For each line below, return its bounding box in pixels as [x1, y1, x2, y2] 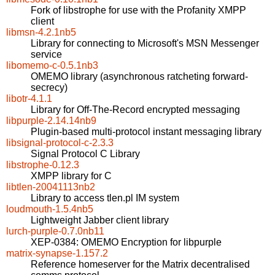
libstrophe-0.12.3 [6, 160, 79, 171]
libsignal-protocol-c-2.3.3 [6, 137, 114, 149]
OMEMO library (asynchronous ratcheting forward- [31, 71, 248, 82]
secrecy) [31, 82, 68, 93]
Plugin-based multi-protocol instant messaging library [31, 126, 261, 137]
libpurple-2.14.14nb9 [6, 115, 96, 126]
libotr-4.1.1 [6, 93, 52, 104]
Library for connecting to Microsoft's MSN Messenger [31, 38, 259, 49]
